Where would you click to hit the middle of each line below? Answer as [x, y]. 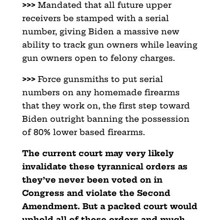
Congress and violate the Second [96, 193]
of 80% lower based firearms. [83, 132]
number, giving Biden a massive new [100, 32]
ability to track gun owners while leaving [110, 45]
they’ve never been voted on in [92, 180]
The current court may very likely [98, 153]
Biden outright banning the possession [106, 119]
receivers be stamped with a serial [95, 18]
